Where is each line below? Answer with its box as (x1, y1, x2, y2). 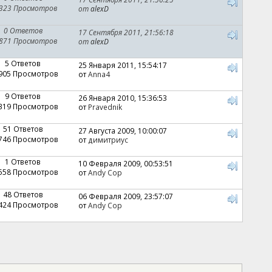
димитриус (87, 134, 128, 144)
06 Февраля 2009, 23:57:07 (78, 191, 173, 201)
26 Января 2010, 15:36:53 (78, 92, 167, 103)
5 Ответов (5, 58, 41, 68)
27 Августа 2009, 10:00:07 (78, 125, 167, 135)
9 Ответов (5, 90, 41, 101)
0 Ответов (3, 25, 42, 35)
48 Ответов (2, 189, 43, 199)
